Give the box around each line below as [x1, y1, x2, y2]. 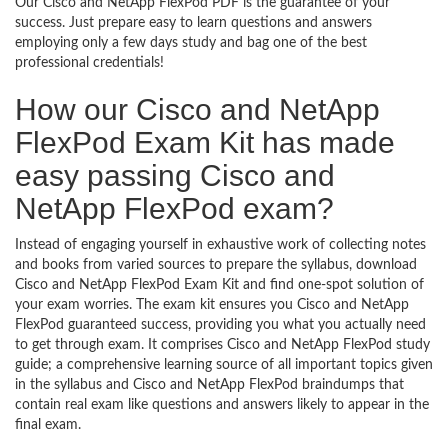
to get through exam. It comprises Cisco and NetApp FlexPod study [15, 338, 430, 352]
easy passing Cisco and [15, 159, 335, 192]
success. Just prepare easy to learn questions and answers [15, 16, 372, 30]
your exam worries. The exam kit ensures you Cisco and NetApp [15, 298, 409, 312]
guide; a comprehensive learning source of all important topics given [15, 358, 433, 372]
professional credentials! [15, 56, 164, 70]
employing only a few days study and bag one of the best [15, 36, 367, 50]
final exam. [15, 418, 81, 432]
